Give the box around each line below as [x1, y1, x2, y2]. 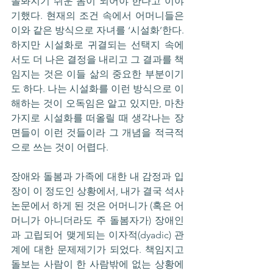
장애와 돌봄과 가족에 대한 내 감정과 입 [11, 170, 184, 182]
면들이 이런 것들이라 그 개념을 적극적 [11, 126, 184, 138]
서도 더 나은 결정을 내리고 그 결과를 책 [11, 53, 184, 65]
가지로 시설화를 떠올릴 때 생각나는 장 [11, 112, 184, 124]
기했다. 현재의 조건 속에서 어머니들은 [11, 9, 184, 21]
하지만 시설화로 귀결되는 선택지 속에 [11, 38, 184, 51]
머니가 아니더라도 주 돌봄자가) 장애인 [11, 214, 184, 226]
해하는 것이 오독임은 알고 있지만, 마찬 [11, 97, 184, 109]
